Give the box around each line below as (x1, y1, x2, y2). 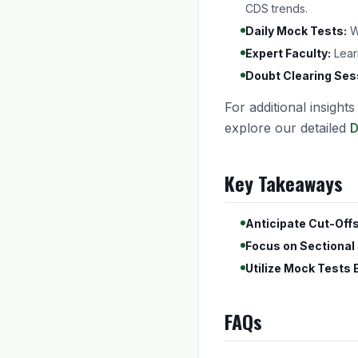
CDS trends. (245, 2, 308, 15)
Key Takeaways (225, 169, 343, 197)
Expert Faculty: (245, 46, 331, 60)
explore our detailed (225, 120, 350, 136)
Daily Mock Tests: (245, 24, 347, 38)
